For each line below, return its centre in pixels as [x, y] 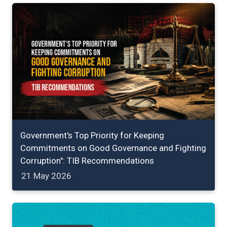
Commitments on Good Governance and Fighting [113, 148]
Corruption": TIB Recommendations [87, 160]
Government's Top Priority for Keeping [92, 135]
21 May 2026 [46, 176]
